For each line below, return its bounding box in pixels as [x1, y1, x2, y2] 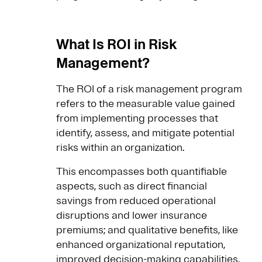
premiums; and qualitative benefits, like [56, 223, 238, 237]
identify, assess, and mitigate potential [56, 126, 235, 140]
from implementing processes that [56, 112, 218, 125]
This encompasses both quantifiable [56, 165, 227, 178]
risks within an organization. [56, 141, 187, 154]
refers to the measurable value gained [56, 97, 235, 111]
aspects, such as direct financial [56, 180, 207, 193]
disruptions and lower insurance [56, 209, 207, 222]
